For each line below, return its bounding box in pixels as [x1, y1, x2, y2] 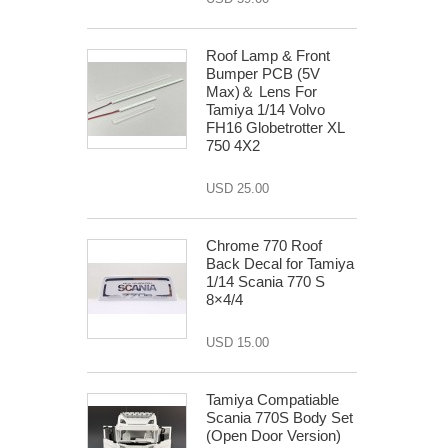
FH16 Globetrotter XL [206, 119, 344, 136]
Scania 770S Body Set [206, 409, 353, 426]
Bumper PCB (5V [206, 65, 320, 82]
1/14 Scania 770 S [206, 273, 325, 290]
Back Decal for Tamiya [206, 255, 354, 272]
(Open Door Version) [206, 427, 341, 444]
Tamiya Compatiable [206, 391, 339, 408]
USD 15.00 [206, 335, 269, 350]
